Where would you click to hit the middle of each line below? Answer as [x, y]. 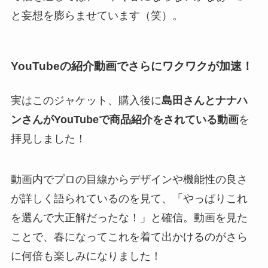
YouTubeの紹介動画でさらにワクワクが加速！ [132, 66]
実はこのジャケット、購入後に [86, 101]
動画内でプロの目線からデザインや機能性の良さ [129, 180]
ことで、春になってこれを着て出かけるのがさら [129, 237]
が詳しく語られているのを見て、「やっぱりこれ [129, 199]
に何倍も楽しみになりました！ [86, 256]
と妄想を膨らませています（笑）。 [97, 15]
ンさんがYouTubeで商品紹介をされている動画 [124, 120]
